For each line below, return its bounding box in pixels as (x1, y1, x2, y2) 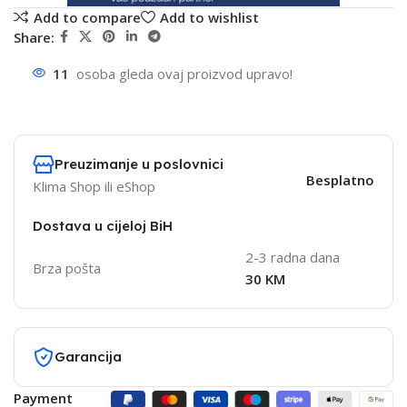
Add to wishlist (159, 7, 259, 26)
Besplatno (305, 171, 374, 190)
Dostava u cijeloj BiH (33, 217, 173, 235)
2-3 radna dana (244, 248, 340, 267)
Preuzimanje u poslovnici (55, 155, 223, 174)
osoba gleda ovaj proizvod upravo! (76, 65, 293, 84)
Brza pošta (33, 259, 101, 278)
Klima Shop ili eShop (33, 177, 155, 196)
